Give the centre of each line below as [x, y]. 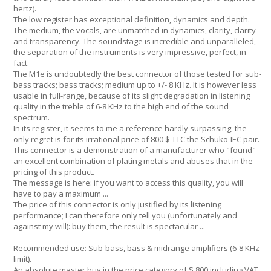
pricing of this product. [54, 172]
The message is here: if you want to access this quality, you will [128, 183]
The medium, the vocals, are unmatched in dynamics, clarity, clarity [135, 30]
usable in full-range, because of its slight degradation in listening [132, 96]
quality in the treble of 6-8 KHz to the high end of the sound [121, 106]
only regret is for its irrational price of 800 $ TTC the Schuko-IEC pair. [136, 139]
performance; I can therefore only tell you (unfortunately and [125, 215]
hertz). [25, 8]
